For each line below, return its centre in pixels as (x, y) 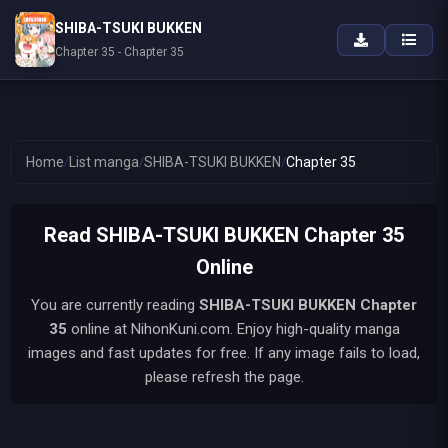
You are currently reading (115, 305)
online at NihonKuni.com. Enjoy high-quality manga (233, 329)
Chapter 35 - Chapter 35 (119, 52)
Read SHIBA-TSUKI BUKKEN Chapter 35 (224, 235)
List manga (104, 162)
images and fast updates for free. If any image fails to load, (224, 353)
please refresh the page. (224, 377)
